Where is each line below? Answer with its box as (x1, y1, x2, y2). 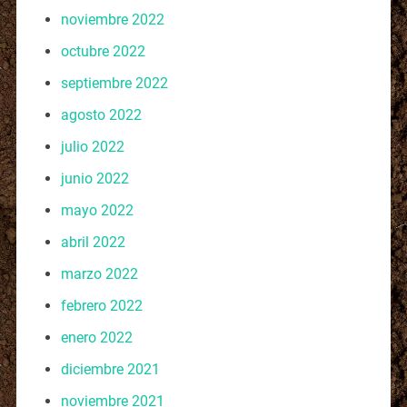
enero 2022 (60, 328, 133, 346)
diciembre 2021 (60, 360, 160, 378)
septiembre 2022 (60, 74, 168, 92)
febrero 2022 (60, 296, 143, 314)
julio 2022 (60, 137, 124, 155)
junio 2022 (60, 169, 129, 187)
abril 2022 (60, 233, 125, 251)
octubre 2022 (60, 42, 145, 60)
